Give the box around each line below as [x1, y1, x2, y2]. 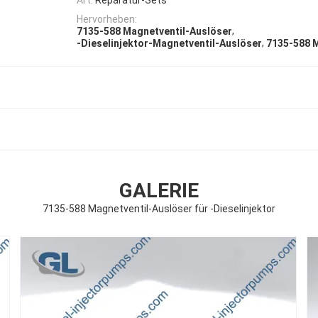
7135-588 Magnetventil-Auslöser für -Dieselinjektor [43, 203, 275, 215]
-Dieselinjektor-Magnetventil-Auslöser [77, 38, 262, 50]
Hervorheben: [77, 13, 137, 25]
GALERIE [119, 179, 199, 203]
